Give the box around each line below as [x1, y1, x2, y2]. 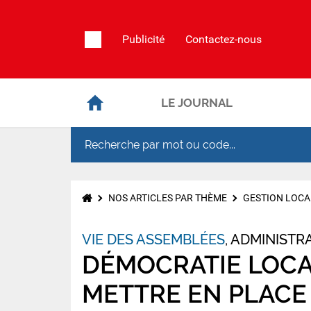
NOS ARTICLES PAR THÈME [108, 192, 227, 204]
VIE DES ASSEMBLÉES [82, 231, 225, 249]
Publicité [122, 32, 165, 46]
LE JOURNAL [161, 96, 233, 110]
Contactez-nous [185, 32, 262, 46]
